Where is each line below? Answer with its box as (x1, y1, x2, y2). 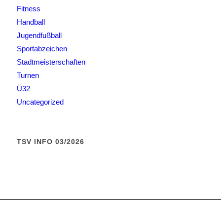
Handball (16, 17, 45, 26)
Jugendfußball (16, 31, 62, 39)
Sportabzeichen (16, 44, 67, 53)
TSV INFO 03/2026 (16, 137, 84, 146)
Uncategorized (16, 97, 64, 106)
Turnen (16, 71, 39, 79)
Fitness (16, 4, 40, 13)
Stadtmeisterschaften (16, 57, 85, 66)
